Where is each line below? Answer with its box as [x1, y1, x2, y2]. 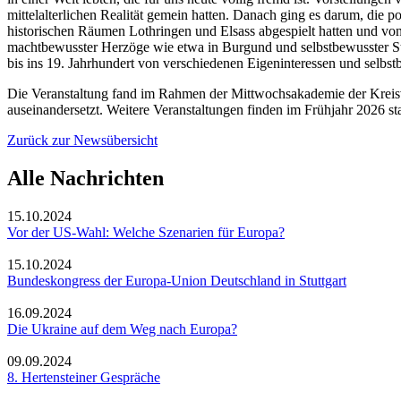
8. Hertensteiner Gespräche [7, 369, 160, 385]
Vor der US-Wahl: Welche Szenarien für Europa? [7, 224, 285, 240]
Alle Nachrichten [7, 166, 164, 190]
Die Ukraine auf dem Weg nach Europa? [7, 320, 237, 337]
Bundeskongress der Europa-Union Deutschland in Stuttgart [7, 272, 346, 288]
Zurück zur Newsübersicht [7, 132, 158, 148]
